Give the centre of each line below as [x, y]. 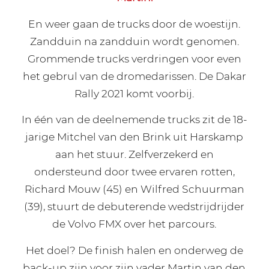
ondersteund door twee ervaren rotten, [134, 172]
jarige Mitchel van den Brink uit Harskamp [134, 137]
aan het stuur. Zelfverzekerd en [134, 154]
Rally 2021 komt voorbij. [134, 93]
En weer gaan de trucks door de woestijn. [134, 23]
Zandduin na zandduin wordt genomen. [134, 41]
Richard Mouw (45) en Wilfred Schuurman [134, 189]
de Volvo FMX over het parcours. [134, 224]
